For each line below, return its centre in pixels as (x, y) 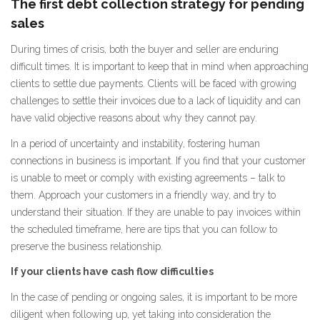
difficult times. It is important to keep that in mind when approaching (160, 66)
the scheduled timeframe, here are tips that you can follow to (144, 229)
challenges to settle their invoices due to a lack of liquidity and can (156, 101)
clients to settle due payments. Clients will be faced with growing (154, 84)
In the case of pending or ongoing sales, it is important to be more (154, 297)
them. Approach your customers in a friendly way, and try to (143, 195)
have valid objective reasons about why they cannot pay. (134, 118)
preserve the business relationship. (87, 246)
